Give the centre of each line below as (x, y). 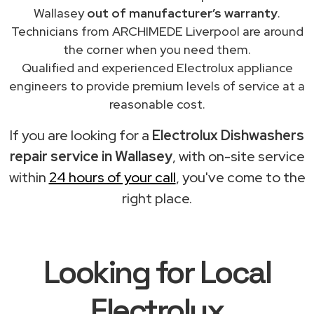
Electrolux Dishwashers (228, 135)
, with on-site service (238, 156)
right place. (157, 198)
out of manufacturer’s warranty (182, 13)
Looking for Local (157, 272)
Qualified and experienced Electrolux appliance (157, 67)
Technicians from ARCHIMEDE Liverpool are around (157, 31)
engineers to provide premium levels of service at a (157, 86)
